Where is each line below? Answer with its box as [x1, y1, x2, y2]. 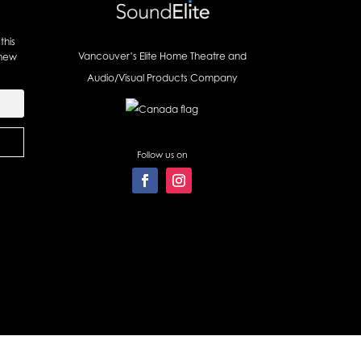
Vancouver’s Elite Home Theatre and [77, 50, 247, 63]
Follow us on [136, 148, 188, 160]
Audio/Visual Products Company [87, 72, 238, 85]
